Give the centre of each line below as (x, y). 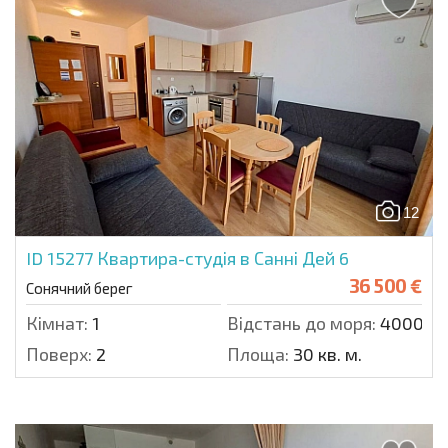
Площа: (258, 354)
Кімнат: (57, 323)
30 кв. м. (325, 354)
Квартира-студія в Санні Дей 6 (223, 258)
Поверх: (59, 354)
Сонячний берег (79, 288)
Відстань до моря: (301, 323)
